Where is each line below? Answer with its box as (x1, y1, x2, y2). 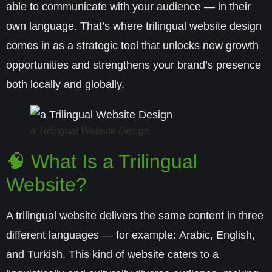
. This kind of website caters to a (63, 248, 219, 260)
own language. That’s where (6, 20, 146, 32)
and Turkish (6, 248, 63, 260)
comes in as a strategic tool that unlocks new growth (6, 39, 259, 52)
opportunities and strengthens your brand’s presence (6, 59, 261, 71)
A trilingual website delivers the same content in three (6, 209, 263, 222)
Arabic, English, (179, 229, 255, 241)
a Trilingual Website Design (30, 126, 149, 136)
